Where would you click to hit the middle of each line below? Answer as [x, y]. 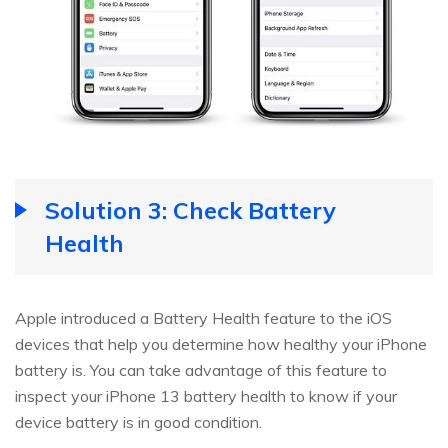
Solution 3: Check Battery [190, 209]
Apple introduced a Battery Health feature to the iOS [203, 317]
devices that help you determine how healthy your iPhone [221, 343]
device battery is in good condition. [138, 421]
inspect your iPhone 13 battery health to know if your [206, 395]
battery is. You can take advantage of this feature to [201, 369]
